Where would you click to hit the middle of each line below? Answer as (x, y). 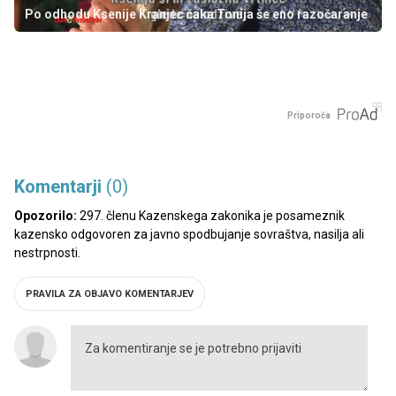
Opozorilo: (46, 215)
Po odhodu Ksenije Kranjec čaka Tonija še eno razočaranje (196, 15)
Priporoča (309, 115)
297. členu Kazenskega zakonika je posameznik (211, 215)
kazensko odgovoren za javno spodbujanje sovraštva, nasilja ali (189, 234)
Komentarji (60, 186)
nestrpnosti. (47, 252)
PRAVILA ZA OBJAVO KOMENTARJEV (110, 293)
